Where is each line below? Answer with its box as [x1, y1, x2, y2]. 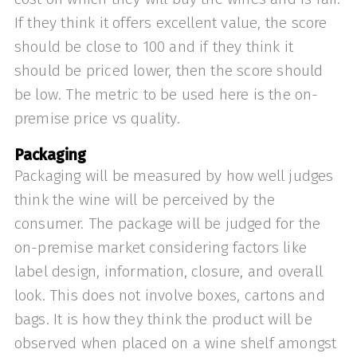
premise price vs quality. [14, 108, 180, 127]
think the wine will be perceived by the [14, 190, 276, 209]
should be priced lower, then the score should [14, 61, 324, 80]
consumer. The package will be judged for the [14, 214, 321, 233]
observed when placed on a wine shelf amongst [14, 333, 337, 352]
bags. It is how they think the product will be [14, 309, 312, 328]
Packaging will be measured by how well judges [14, 166, 334, 185]
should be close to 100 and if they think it [14, 37, 294, 56]
